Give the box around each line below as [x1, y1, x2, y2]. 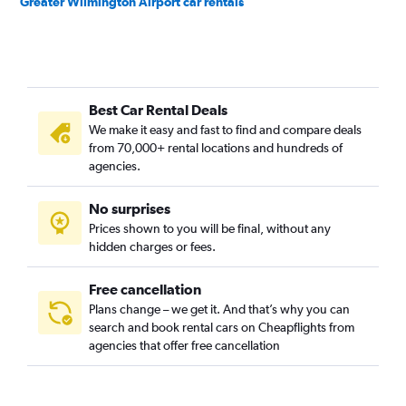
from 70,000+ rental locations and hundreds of [89, 140, 343, 155]
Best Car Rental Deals [89, 101, 227, 118]
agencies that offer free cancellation [89, 338, 280, 353]
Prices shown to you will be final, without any [89, 221, 331, 236]
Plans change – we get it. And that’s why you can [89, 302, 350, 316]
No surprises [89, 200, 170, 217]
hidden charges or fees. [89, 239, 216, 254]
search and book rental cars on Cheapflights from [89, 320, 354, 334]
